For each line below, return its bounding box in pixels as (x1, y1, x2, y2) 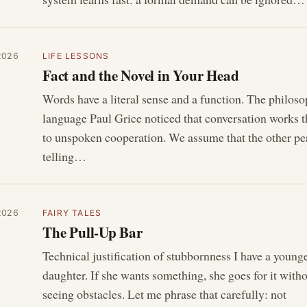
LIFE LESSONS (42, 50, 110, 61)
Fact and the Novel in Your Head (42, 64, 239, 86)
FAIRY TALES (42, 207, 102, 218)
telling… (42, 148, 86, 165)
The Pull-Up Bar (42, 221, 143, 243)
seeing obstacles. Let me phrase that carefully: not (42, 286, 286, 303)
